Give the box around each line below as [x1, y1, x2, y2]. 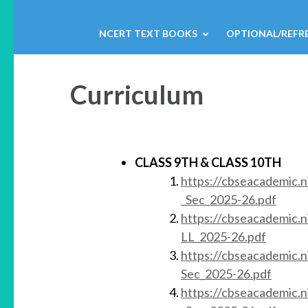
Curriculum [70, 78, 203, 111]
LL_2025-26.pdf [181, 229, 266, 245]
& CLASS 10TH [200, 155, 281, 170]
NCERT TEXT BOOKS [99, 27, 197, 40]
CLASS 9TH [135, 155, 198, 170]
